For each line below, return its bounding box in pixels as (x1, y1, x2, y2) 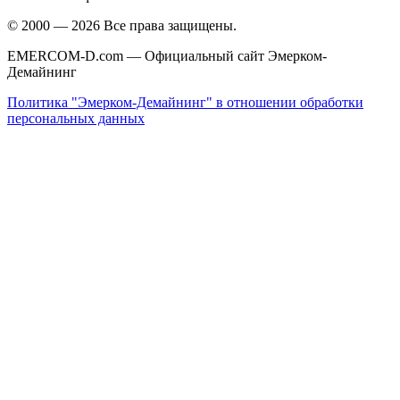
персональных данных (7, 111, 145, 127)
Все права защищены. (104, 18, 237, 34)
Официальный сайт (145, 48, 264, 64)
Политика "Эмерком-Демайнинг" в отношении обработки (7, 95, 363, 111)
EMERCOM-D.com (7, 48, 123, 64)
